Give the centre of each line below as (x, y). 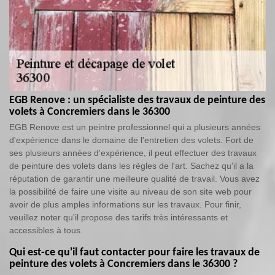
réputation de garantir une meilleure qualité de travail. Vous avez (134, 179)
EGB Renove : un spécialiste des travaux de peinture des (137, 100)
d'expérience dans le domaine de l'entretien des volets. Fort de (131, 140)
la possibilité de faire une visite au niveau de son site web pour (130, 192)
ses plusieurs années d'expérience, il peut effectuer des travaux (133, 153)
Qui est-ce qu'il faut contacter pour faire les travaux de (134, 253)
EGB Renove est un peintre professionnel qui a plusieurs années (135, 127)
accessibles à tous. (46, 230)
